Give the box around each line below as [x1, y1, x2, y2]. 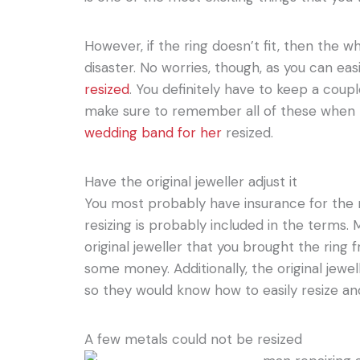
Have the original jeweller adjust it [84, 172, 298, 190]
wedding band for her [84, 123, 223, 141]
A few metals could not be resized [84, 329, 303, 348]
